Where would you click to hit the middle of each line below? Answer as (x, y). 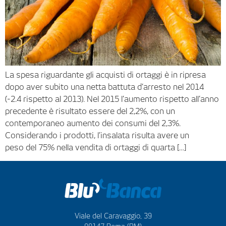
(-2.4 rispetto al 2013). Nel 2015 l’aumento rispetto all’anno (112, 99)
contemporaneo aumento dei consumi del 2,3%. (93, 124)
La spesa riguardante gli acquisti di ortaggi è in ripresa (105, 75)
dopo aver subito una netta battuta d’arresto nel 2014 (104, 87)
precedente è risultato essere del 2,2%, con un (90, 111)
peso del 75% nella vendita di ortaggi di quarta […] (96, 148)
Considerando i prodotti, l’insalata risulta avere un (97, 136)
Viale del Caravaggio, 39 (113, 216)
